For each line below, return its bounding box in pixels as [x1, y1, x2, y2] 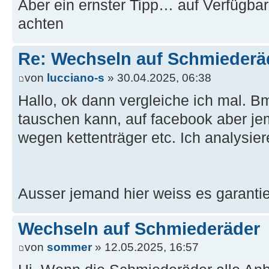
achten [18, 16, 64, 32]
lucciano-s [47, 71, 104, 84]
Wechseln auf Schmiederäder [18, 219, 260, 238]
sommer [47, 241, 92, 254]
